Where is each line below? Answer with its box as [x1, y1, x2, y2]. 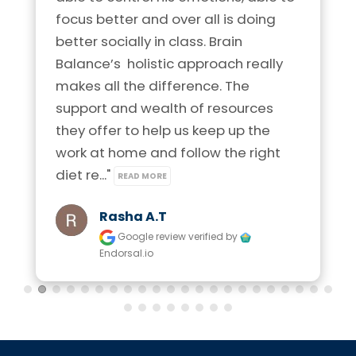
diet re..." [56, 165, 114, 185]
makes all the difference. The [56, 76, 250, 96]
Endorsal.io [99, 246, 153, 261]
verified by [188, 230, 240, 244]
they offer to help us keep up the [56, 121, 270, 141]
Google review [115, 230, 188, 244]
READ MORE [118, 170, 167, 183]
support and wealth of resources [56, 99, 273, 118]
